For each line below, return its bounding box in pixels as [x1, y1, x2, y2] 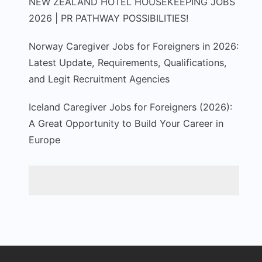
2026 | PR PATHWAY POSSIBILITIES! [29, 12, 189, 24]
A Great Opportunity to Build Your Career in [29, 118, 223, 129]
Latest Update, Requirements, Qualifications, [29, 57, 227, 68]
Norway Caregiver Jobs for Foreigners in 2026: [29, 40, 239, 52]
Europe [29, 134, 60, 146]
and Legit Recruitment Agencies [29, 73, 170, 85]
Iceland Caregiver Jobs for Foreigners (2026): [29, 101, 232, 113]
